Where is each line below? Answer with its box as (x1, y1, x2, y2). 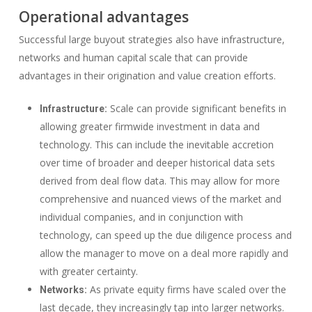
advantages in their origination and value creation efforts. (18, 69, 276, 82)
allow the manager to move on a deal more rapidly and (39, 247, 288, 260)
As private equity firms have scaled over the (86, 283, 286, 296)
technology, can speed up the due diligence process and (39, 228, 292, 242)
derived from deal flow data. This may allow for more (39, 174, 280, 187)
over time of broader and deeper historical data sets (39, 156, 275, 169)
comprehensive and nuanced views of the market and (39, 192, 281, 205)
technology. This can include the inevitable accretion (39, 138, 274, 151)
